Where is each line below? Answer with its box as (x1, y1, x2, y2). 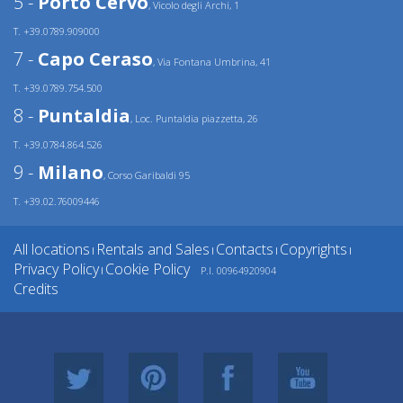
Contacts (216, 239, 273, 259)
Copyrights (280, 239, 347, 259)
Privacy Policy (13, 259, 99, 279)
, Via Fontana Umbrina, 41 (153, 55, 271, 68)
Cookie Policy (105, 259, 190, 279)
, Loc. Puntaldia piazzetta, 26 (130, 112, 258, 125)
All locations (13, 239, 90, 259)
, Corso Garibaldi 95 (103, 168, 190, 182)
